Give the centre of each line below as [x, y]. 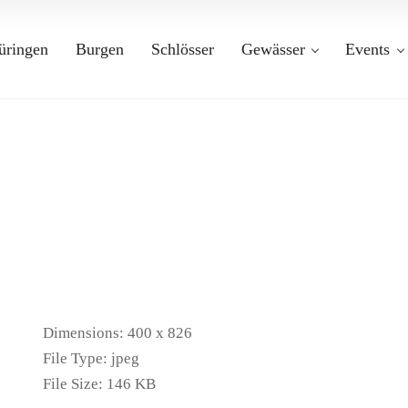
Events [367, 49]
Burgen [99, 49]
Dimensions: [84, 333]
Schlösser [182, 49]
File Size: [73, 384]
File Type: [76, 358]
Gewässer [273, 49]
